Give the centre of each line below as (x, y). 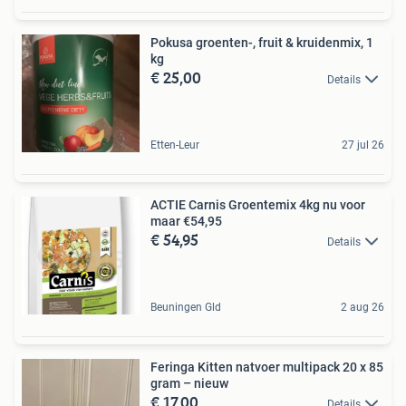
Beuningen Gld (186, 307)
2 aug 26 (362, 307)
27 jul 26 (363, 145)
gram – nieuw (189, 383)
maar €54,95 (186, 221)
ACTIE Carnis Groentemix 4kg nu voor (258, 204)
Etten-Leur (175, 145)
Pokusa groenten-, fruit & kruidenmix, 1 (262, 42)
